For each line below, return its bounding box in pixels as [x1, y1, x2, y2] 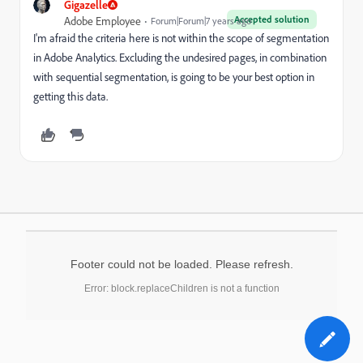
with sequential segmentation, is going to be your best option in [33, 69, 314, 84]
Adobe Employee [64, 13, 141, 28]
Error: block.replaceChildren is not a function [83, 282, 280, 294]
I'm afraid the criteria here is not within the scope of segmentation [33, 30, 329, 45]
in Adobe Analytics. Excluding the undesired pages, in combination [33, 49, 327, 65]
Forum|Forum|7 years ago [151, 14, 251, 27]
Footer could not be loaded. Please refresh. [70, 257, 293, 271]
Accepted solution [234, 12, 310, 25]
